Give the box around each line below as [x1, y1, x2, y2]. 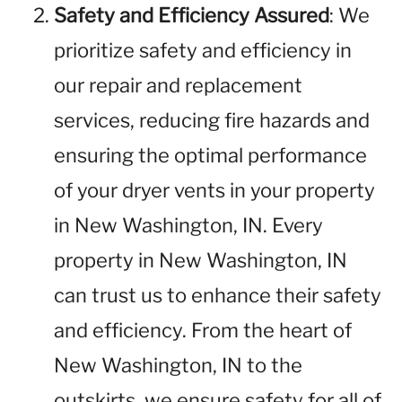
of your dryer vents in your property [54, 179, 375, 202]
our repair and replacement [54, 74, 302, 97]
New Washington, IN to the [54, 354, 302, 377]
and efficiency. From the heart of [54, 319, 352, 342]
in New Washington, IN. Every [54, 214, 323, 237]
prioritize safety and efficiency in [54, 39, 352, 62]
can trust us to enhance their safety [54, 284, 381, 307]
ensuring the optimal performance [54, 144, 367, 167]
